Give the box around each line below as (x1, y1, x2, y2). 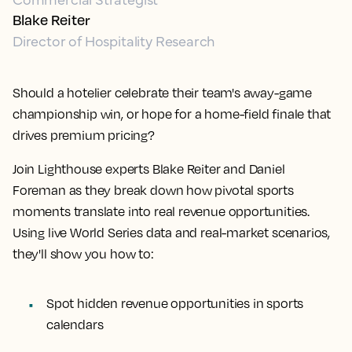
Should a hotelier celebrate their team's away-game (13, 85, 313, 101)
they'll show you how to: (13, 246, 154, 262)
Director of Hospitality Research (13, 31, 215, 50)
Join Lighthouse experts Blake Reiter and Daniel (13, 161, 285, 177)
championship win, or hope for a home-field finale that (13, 106, 332, 122)
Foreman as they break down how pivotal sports (13, 182, 294, 198)
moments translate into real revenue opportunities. (13, 203, 310, 219)
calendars (46, 317, 104, 332)
